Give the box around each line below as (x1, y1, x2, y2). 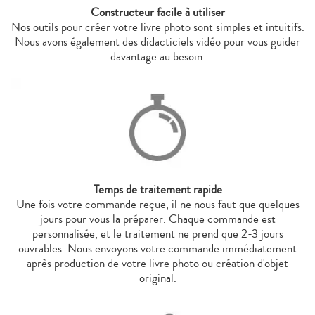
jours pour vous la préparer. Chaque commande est (39, 210, 276, 229)
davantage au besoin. (110, 47, 205, 65)
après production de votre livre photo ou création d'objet (27, 255, 288, 273)
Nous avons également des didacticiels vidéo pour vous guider (15, 32, 300, 51)
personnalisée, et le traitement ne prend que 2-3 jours (32, 225, 283, 243)
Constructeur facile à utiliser (90, 3, 225, 21)
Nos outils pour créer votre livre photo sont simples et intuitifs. (11, 18, 304, 36)
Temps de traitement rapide (93, 181, 222, 199)
